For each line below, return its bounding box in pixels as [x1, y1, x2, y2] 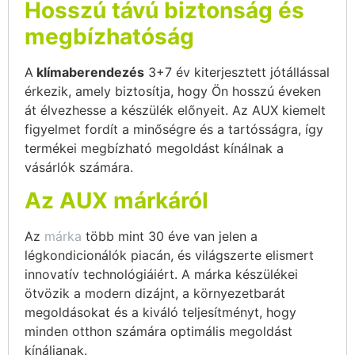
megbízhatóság [25, 22, 194, 50]
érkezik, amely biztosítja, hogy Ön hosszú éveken [25, 82, 321, 99]
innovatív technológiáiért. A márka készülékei [25, 266, 298, 283]
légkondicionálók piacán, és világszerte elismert [25, 247, 314, 264]
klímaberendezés [33, 63, 144, 80]
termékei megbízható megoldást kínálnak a [25, 139, 284, 156]
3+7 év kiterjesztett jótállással [144, 63, 330, 80]
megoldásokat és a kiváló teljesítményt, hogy [25, 304, 296, 321]
